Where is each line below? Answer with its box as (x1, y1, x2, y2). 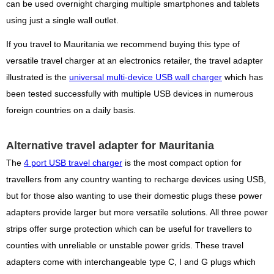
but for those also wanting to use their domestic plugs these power (6, 191, 262, 201)
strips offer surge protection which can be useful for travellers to (6, 224, 252, 234)
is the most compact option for (122, 158, 242, 168)
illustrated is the (6, 73, 69, 83)
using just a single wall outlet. (6, 15, 119, 25)
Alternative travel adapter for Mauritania (6, 139, 214, 152)
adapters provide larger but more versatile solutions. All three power (6, 208, 268, 218)
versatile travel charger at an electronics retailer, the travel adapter (6, 56, 263, 66)
